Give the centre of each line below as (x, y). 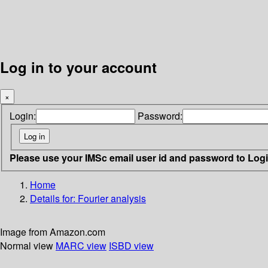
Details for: (54, 198)
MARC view (81, 245)
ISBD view (131, 245)
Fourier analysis (112, 198)
